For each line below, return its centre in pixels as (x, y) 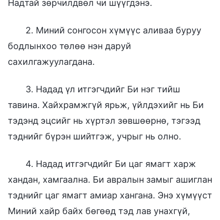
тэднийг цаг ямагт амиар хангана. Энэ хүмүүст (110, 195)
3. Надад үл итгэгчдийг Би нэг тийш (103, 89)
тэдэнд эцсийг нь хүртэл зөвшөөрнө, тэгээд (104, 120)
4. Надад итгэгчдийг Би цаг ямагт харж (111, 164)
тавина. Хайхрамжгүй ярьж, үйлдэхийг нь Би (106, 105)
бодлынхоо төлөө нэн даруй (69, 46)
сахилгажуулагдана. (51, 61)
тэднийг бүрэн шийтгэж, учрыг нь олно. (95, 136)
